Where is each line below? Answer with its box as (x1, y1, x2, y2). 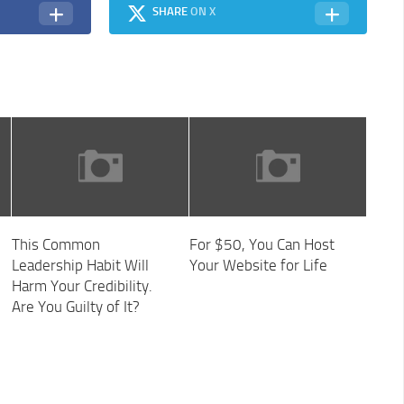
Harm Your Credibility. (11, 277, 152, 296)
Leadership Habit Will (11, 256, 149, 275)
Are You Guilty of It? (11, 298, 140, 317)
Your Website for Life (188, 256, 327, 275)
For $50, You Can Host (188, 235, 335, 254)
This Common (11, 235, 100, 254)
